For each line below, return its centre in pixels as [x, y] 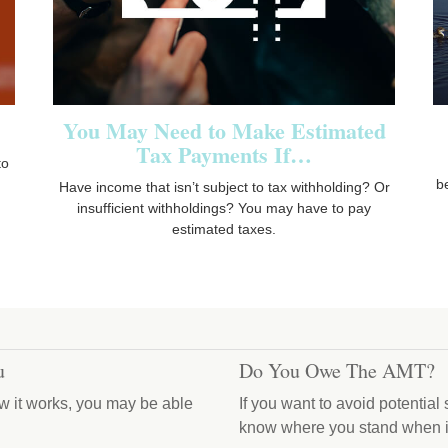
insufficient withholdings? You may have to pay [224, 207]
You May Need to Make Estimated [224, 130]
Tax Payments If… [224, 154]
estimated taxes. [224, 228]
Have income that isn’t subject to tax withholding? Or [224, 186]
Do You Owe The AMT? [337, 370]
